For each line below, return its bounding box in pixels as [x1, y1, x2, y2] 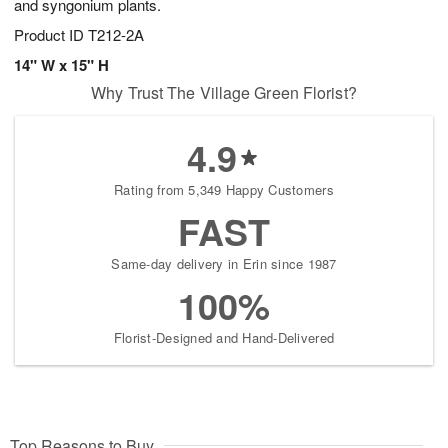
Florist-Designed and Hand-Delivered [113, 328, 335, 348]
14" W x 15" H [14, 54, 109, 77]
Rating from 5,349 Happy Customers [114, 180, 334, 200]
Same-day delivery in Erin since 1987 [111, 254, 337, 274]
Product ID [14, 24, 88, 46]
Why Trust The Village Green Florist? [91, 81, 357, 105]
